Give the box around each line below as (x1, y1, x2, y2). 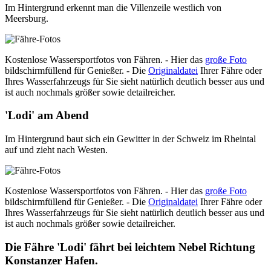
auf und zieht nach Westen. (5, 145, 108, 155)
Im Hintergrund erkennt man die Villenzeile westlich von (5, 2, 221, 13)
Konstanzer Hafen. (5, 253, 98, 267)
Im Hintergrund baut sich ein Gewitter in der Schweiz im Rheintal (5, 134, 256, 145)
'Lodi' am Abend (5, 109, 89, 122)
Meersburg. (5, 13, 48, 24)
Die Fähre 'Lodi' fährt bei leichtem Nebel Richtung (5, 240, 255, 253)
